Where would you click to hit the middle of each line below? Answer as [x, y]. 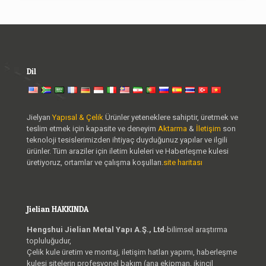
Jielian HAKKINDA [58, 209]
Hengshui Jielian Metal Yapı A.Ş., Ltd [96, 229]
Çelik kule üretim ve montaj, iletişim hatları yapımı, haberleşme [132, 252]
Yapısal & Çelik [78, 117]
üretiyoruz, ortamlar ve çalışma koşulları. [95, 162]
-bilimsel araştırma [196, 229]
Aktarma [173, 128]
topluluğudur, [49, 240]
